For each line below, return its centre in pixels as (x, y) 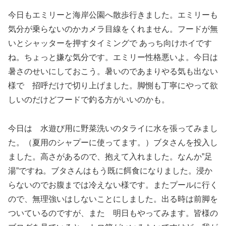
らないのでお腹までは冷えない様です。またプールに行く (113, 185)
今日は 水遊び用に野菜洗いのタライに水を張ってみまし (113, 129)
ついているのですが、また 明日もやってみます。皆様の (113, 213)
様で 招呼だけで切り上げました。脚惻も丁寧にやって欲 (113, 86)
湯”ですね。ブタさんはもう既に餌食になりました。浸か (110, 171)
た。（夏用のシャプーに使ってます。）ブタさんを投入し (113, 143)
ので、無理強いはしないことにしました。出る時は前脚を (113, 199)
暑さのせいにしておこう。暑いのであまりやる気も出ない (113, 72)
